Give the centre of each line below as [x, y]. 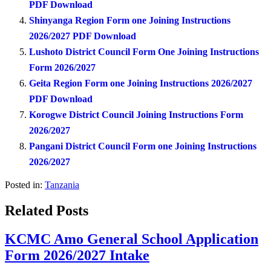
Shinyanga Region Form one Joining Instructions [130, 21]
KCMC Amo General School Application [132, 239]
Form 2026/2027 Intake [77, 255]
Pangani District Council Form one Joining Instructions [143, 146]
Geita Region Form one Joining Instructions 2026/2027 [141, 83]
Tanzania [62, 185]
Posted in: [24, 185]
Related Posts [47, 210]
